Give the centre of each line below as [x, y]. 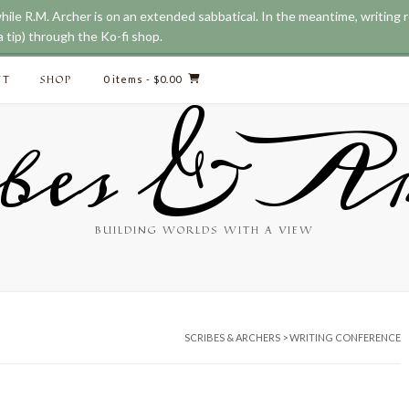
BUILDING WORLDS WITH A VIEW [204, 230]
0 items [123, 79]
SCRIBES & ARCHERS [232, 337]
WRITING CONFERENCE [345, 337]
